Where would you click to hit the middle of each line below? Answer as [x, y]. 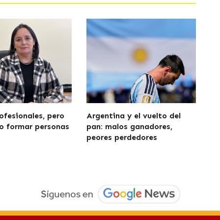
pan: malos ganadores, [129, 127]
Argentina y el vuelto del [133, 116]
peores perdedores [122, 137]
